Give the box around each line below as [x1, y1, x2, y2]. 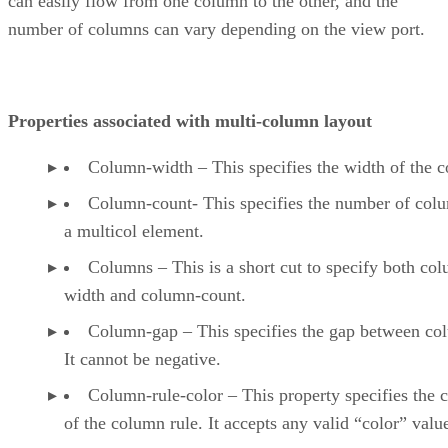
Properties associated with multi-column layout [8, 110, 372, 131]
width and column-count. [64, 284, 246, 305]
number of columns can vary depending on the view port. [8, 18, 425, 39]
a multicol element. [64, 220, 204, 241]
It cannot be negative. [64, 348, 221, 369]
